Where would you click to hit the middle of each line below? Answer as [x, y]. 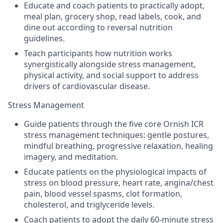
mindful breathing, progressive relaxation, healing [118, 146]
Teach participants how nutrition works [98, 53]
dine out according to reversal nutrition [98, 27]
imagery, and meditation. [71, 157]
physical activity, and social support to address [111, 75]
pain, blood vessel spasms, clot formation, [103, 193]
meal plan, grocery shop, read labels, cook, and [112, 16]
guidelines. [44, 38]
